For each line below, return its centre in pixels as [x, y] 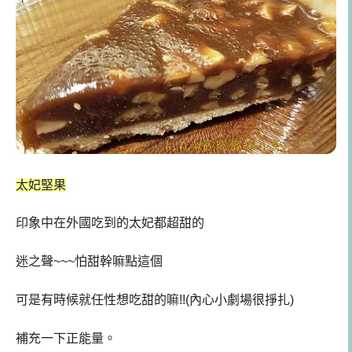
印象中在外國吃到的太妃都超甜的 [110, 223]
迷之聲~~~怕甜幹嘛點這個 [89, 262]
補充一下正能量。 [66, 338]
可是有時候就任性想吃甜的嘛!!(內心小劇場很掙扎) [155, 299]
